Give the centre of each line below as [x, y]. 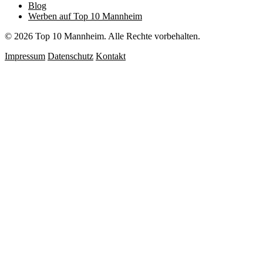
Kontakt [111, 56]
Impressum [25, 56]
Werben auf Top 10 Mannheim [85, 16]
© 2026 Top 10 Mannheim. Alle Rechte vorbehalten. [102, 36]
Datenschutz [70, 56]
